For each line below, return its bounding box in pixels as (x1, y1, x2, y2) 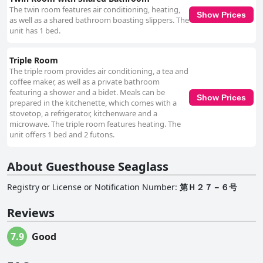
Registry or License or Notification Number (7, 181, 175, 193)
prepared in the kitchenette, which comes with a (9, 97, 177, 109)
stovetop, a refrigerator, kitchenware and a (9, 108, 157, 119)
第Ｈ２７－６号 (180, 181, 237, 193)
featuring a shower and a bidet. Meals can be (9, 87, 165, 98)
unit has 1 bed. (9, 25, 60, 36)
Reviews (7, 205, 55, 221)
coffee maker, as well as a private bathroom (9, 76, 160, 87)
